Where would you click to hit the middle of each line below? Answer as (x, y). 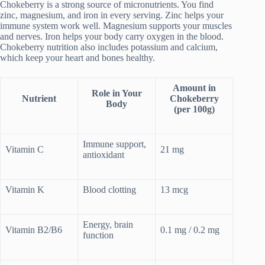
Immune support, (114, 144)
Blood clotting (109, 190)
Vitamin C (25, 150)
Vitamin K (25, 190)
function (98, 235)
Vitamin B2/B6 (34, 230)
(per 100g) (194, 109)
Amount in (194, 88)
